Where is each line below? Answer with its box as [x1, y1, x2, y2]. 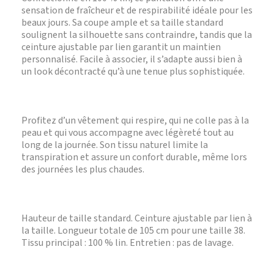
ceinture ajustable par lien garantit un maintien [21, 40, 221, 54]
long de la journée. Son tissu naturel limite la [21, 138, 208, 152]
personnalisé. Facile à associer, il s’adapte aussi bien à [21, 53, 242, 66]
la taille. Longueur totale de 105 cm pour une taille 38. [21, 224, 245, 237]
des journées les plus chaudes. [21, 163, 144, 176]
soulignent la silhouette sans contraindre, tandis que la [21, 28, 252, 42]
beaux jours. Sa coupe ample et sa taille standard [21, 16, 223, 29]
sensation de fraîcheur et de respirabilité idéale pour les [21, 4, 253, 17]
